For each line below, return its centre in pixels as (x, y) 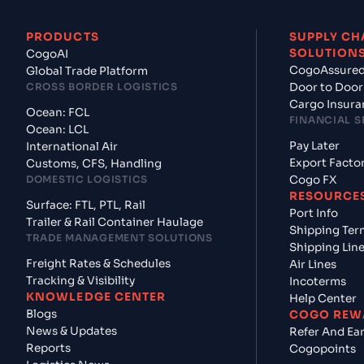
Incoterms (317, 282)
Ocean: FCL (58, 113)
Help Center (323, 299)
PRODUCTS (63, 37)
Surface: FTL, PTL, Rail (86, 205)
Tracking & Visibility (80, 281)
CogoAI (47, 54)
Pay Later (314, 146)
